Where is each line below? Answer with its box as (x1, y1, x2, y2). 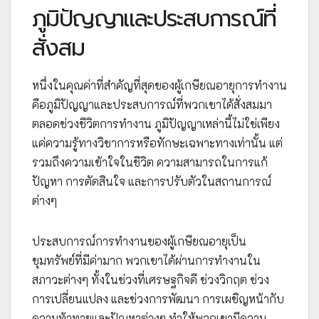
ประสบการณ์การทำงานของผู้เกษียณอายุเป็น (32, 234, 246, 249)
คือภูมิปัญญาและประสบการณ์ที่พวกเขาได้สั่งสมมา (32, 97, 272, 113)
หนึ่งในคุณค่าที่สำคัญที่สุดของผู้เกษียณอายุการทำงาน (32, 78, 287, 93)
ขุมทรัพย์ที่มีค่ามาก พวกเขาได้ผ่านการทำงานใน (32, 253, 261, 268)
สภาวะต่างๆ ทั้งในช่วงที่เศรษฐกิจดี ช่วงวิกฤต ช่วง (32, 272, 269, 288)
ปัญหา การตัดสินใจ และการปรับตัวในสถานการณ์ (32, 174, 271, 189)
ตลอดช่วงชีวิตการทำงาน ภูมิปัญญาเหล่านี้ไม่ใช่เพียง (32, 116, 280, 132)
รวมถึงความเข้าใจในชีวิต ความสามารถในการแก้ (32, 155, 268, 170)
